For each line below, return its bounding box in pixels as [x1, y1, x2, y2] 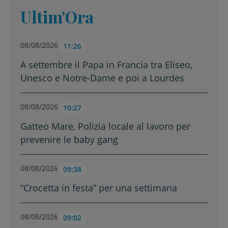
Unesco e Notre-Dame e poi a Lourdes [20, 71, 184, 84]
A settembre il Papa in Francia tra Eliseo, [20, 58, 192, 71]
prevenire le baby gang [20, 133, 118, 146]
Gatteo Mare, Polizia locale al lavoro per [20, 120, 190, 132]
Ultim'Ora [20, 5, 94, 27]
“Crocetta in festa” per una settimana [20, 181, 177, 194]
